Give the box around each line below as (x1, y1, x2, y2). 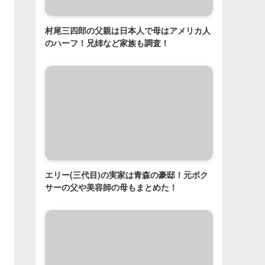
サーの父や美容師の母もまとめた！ (45, 180, 177, 193)
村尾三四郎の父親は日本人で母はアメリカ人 (45, 24, 211, 37)
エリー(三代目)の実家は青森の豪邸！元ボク (45, 168, 208, 180)
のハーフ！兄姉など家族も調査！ (45, 37, 169, 49)
